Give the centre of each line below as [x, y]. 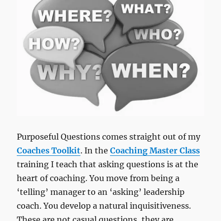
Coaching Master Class [155, 151]
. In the [95, 151]
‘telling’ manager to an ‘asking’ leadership [101, 192]
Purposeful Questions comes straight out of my [109, 137]
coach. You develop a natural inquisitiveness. [104, 206]
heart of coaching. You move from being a [98, 178]
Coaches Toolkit [49, 151]
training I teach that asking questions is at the [108, 165]
